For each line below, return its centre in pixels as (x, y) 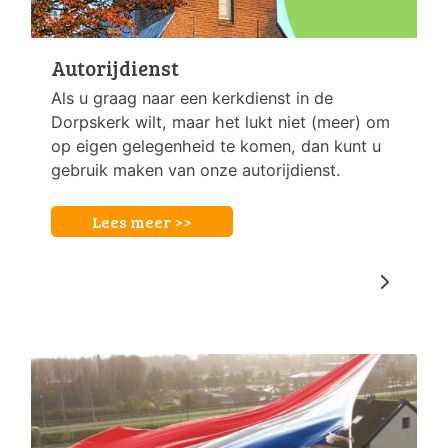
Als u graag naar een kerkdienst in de (192, 97)
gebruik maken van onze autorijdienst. (195, 169)
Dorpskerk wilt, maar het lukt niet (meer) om (220, 121)
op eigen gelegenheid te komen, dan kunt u (216, 145)
